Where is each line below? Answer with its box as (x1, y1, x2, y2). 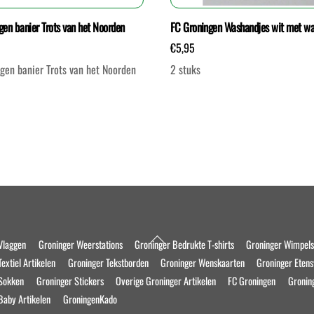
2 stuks (170, 61, 200, 78)
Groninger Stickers (36, 273, 104, 289)
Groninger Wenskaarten (161, 255, 245, 271)
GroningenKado (62, 292, 117, 307)
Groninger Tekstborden (67, 255, 149, 271)
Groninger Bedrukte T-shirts (135, 237, 235, 252)
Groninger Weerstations (38, 237, 123, 252)
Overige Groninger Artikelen (116, 273, 217, 289)
